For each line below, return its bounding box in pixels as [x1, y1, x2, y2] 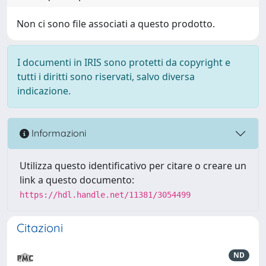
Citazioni [17, 220, 63, 235]
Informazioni [29, 127, 86, 140]
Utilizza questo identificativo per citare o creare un [20, 159, 246, 172]
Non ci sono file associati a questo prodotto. [17, 17, 215, 30]
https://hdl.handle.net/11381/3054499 [20, 189, 191, 199]
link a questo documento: [20, 173, 134, 186]
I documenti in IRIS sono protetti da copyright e [17, 55, 230, 69]
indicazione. [17, 84, 71, 97]
